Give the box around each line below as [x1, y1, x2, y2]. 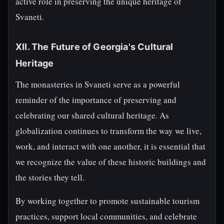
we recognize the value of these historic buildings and [15, 156, 206, 167]
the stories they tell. [15, 171, 84, 183]
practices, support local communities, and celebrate [15, 210, 197, 222]
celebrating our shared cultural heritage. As [15, 109, 169, 121]
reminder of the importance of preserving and [15, 94, 176, 105]
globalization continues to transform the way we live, [15, 125, 201, 136]
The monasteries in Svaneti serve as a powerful [15, 78, 180, 90]
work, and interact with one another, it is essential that [15, 140, 205, 152]
